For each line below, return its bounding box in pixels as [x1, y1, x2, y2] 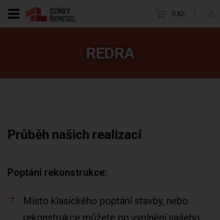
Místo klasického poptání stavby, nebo [23, 195, 188, 207]
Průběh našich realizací [7, 127, 141, 142]
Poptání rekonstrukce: [7, 166, 107, 178]
